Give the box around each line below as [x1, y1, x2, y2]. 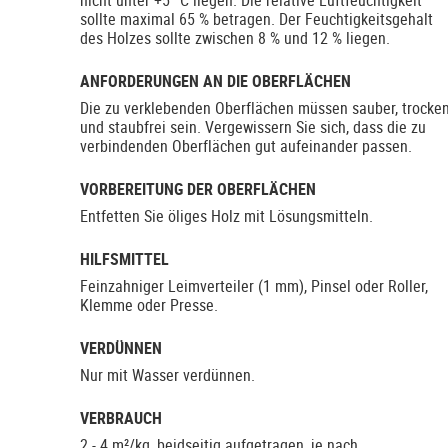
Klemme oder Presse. [80, 294, 218, 317]
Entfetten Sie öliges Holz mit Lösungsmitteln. [80, 205, 373, 228]
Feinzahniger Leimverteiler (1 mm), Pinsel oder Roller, [80, 275, 428, 298]
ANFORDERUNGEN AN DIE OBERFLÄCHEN [80, 70, 351, 93]
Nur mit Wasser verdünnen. [80, 364, 255, 387]
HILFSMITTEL [80, 248, 169, 271]
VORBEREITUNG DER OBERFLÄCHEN [80, 178, 316, 201]
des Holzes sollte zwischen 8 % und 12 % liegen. [80, 27, 390, 50]
